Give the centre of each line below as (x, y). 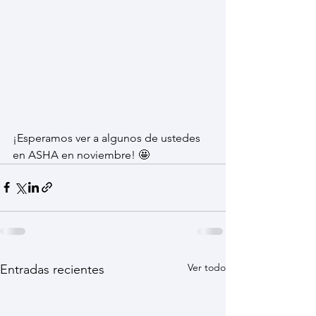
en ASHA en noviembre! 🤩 (81, 154)
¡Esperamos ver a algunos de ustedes (108, 138)
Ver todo (207, 267)
